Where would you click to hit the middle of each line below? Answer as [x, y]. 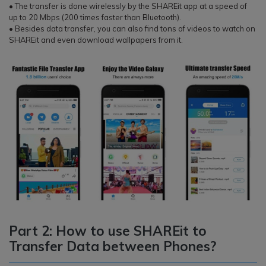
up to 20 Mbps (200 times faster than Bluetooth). [95, 17]
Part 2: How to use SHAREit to [108, 230]
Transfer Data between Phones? [113, 246]
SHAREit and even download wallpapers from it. [96, 39]
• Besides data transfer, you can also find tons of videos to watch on [132, 28]
